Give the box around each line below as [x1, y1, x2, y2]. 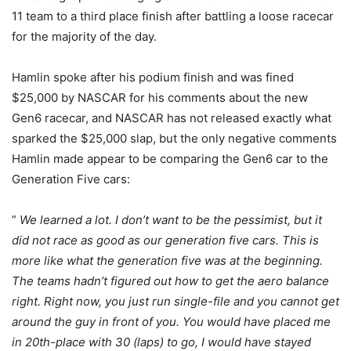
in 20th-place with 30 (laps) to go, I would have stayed [12, 334, 311, 349]
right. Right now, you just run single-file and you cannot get [12, 293, 339, 309]
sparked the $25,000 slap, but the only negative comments [12, 130, 337, 146]
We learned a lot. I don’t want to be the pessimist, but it [20, 212, 322, 227]
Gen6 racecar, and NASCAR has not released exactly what [12, 110, 331, 125]
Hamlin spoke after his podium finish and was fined [12, 69, 294, 85]
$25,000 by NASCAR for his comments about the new [12, 89, 308, 105]
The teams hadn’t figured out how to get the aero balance [12, 273, 329, 288]
